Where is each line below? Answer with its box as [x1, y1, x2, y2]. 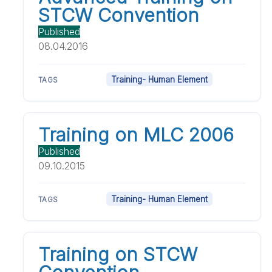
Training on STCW [38, 243, 198, 265]
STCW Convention [38, 4, 200, 26]
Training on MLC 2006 [38, 123, 234, 146]
